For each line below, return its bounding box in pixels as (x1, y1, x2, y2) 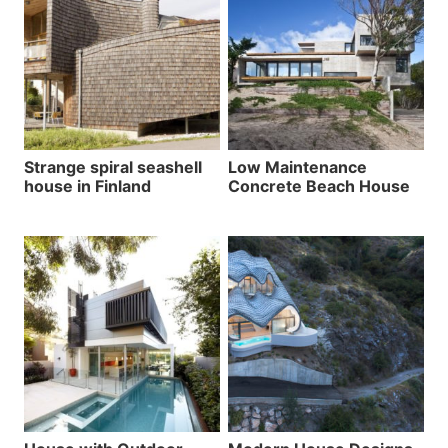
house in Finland (24, 175, 151, 196)
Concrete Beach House (228, 175, 410, 196)
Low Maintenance (228, 156, 367, 177)
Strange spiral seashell (24, 156, 202, 177)
